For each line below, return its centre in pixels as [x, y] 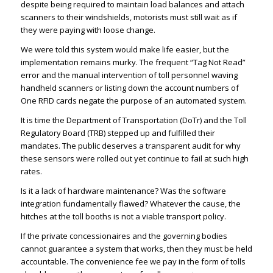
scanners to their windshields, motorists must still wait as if [129, 17]
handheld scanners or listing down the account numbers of [129, 88]
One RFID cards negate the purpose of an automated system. [133, 101]
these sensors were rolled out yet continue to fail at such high [134, 159]
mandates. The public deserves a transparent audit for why [130, 146]
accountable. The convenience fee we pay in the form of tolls [133, 262]
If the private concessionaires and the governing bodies [124, 236]
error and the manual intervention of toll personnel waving [129, 75]
